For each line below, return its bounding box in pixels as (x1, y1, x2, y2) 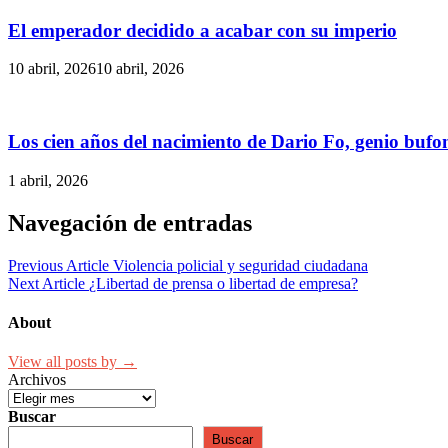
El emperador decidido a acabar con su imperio (8, 19, 397, 41)
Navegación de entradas (8, 209, 252, 236)
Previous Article (8, 256, 109, 274)
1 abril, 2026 (8, 171, 88, 189)
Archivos (8, 371, 66, 389)
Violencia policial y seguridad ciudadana (113, 256, 368, 274)
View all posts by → (8, 353, 137, 371)
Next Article (8, 274, 85, 292)
